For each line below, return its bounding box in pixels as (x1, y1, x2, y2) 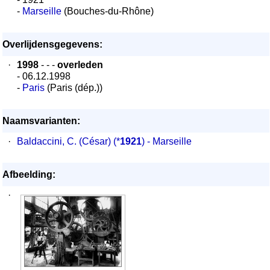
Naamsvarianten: (2, 116, 80, 126)
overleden (57, 60, 103, 70)
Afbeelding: (2, 169, 55, 180)
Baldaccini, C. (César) (17, 136, 111, 146)
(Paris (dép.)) (45, 83, 102, 93)
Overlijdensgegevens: (2, 39, 102, 49)
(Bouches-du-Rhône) (61, 6, 154, 16)
